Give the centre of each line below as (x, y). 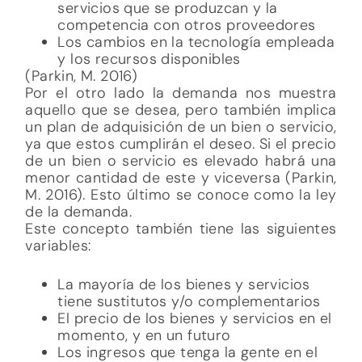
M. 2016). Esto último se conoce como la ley (181, 38)
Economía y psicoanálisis (113, 281)
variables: (58, 89)
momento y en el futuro (141, 213)
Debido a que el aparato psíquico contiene (181, 298)
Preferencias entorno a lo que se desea (195, 230)
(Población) (97, 247)
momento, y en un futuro (144, 179)
